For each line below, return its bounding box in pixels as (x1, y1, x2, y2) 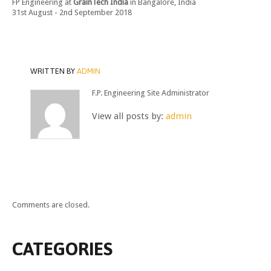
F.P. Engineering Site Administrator (92, 88, 209, 97)
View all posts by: (92, 111, 166, 122)
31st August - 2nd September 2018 (12, 7, 132, 17)
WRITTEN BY (30, 66, 77, 76)
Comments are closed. (12, 200, 90, 209)
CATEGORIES (12, 238, 113, 259)
